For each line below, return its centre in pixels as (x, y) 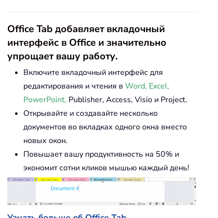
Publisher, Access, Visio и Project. (127, 100)
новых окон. (45, 141)
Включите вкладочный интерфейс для (93, 73)
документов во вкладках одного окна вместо (105, 127)
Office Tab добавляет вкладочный (86, 29)
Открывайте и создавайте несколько (91, 113)
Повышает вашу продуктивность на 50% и (101, 154)
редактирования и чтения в (74, 86)
